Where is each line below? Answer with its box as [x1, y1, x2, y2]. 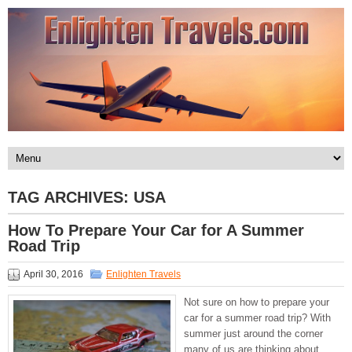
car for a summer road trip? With [184, 312, 331, 324]
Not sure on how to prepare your [184, 296, 329, 309]
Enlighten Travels [106, 269, 181, 280]
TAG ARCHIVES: [8, 189, 134, 207]
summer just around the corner [184, 328, 323, 340]
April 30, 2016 [24, 269, 83, 280]
